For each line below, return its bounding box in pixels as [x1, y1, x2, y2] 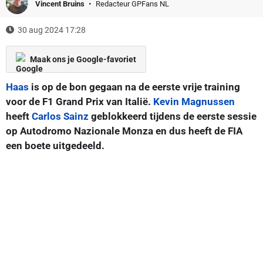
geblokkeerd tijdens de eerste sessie [89, 110, 257, 122]
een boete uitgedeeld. [6, 139, 104, 151]
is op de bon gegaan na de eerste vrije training [29, 80, 240, 93]
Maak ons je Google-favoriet [30, 54, 136, 64]
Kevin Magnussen [153, 95, 235, 107]
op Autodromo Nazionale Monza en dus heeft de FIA [6, 124, 242, 137]
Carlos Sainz [32, 110, 89, 122]
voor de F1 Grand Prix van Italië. [6, 95, 153, 107]
